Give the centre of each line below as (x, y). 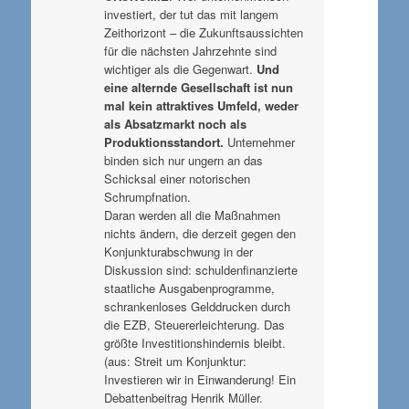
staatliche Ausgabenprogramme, (189, 288)
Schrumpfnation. (147, 196)
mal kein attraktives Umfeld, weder (201, 105)
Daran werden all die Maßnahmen (192, 215)
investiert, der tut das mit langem (191, 14)
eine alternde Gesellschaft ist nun (198, 87)
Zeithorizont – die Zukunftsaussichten (203, 32)
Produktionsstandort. (163, 142)
